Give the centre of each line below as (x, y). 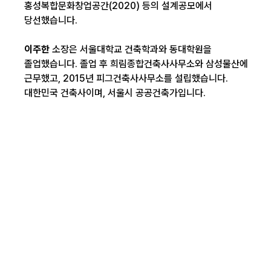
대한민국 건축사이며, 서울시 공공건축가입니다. (115, 93)
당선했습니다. (51, 20)
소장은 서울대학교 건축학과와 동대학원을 (132, 49)
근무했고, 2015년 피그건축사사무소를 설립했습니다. (126, 78)
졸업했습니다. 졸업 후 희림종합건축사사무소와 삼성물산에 (136, 64)
